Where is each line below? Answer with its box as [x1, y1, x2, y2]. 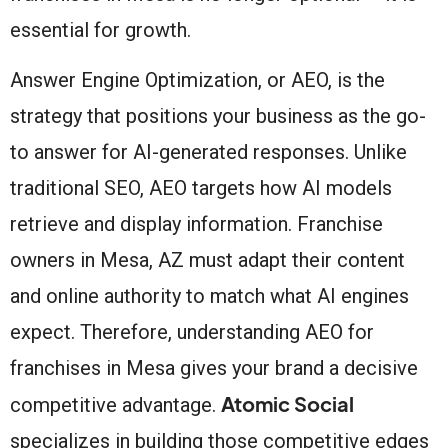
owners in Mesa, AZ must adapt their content [10, 247, 405, 272]
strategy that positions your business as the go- [10, 103, 426, 128]
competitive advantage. [10, 392, 221, 417]
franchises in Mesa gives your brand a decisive [10, 355, 418, 380]
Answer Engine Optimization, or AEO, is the [10, 67, 385, 92]
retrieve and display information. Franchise [10, 211, 383, 236]
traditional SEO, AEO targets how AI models [10, 175, 392, 200]
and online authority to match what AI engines [10, 283, 409, 308]
